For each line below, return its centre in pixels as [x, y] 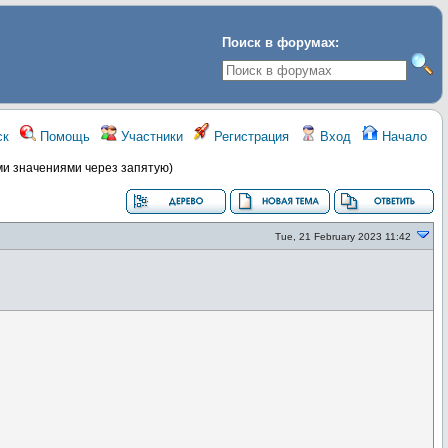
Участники [150, 136]
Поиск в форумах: [280, 42]
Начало [402, 136]
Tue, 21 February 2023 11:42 [343, 236]
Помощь [63, 136]
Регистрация [249, 136]
